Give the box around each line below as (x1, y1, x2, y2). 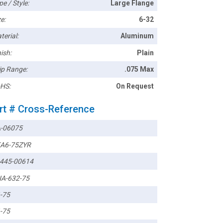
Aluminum (120, 32, 154, 40)
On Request (116, 82, 154, 90)
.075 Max (124, 65, 154, 74)
